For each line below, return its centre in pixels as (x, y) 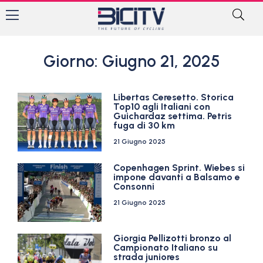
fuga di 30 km (144, 125)
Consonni (134, 186)
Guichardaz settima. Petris (173, 116)
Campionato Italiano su (166, 247)
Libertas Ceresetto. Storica (174, 97)
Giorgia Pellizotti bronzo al (173, 238)
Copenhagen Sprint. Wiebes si (179, 168)
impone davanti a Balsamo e (177, 177)
